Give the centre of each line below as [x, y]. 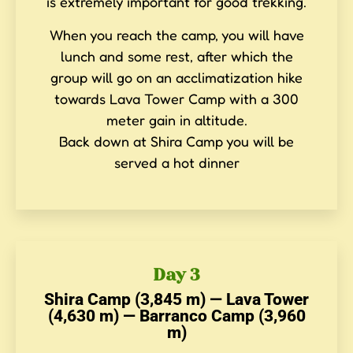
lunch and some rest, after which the [176, 56]
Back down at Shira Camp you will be [176, 141]
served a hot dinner [176, 162]
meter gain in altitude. [176, 119]
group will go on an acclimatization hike [176, 77]
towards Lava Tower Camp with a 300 [176, 98]
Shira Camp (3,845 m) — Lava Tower [176, 300]
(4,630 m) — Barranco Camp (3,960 [176, 316]
